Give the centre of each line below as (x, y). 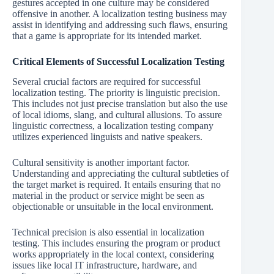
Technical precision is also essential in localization (108, 232)
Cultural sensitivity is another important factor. (101, 162)
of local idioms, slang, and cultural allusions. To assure (117, 114)
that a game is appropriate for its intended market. (107, 35)
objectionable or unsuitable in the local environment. (113, 206)
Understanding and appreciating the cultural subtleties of (120, 173)
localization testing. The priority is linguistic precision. (116, 92)
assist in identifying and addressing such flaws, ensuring (120, 24)
